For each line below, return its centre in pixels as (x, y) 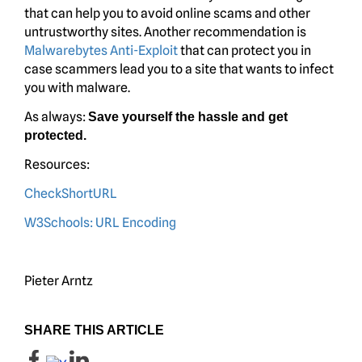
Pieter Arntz (59, 280)
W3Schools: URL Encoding (100, 222)
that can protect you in (244, 50)
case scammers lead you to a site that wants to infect (179, 69)
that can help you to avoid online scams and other (167, 13)
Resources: (57, 164)
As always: (56, 116)
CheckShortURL (71, 193)
